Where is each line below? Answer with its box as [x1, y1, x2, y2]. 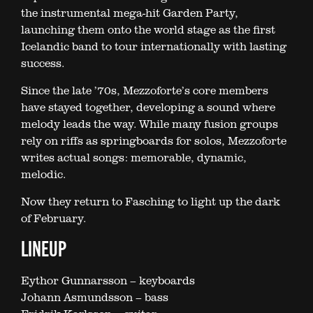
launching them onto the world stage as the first [21, 22, 275, 38]
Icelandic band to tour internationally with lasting [21, 38, 286, 54]
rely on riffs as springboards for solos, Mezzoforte [21, 133, 286, 149]
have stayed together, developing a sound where [21, 99, 275, 115]
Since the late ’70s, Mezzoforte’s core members [21, 82, 268, 99]
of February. [21, 210, 86, 226]
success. [21, 55, 64, 71]
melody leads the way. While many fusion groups [21, 116, 278, 132]
